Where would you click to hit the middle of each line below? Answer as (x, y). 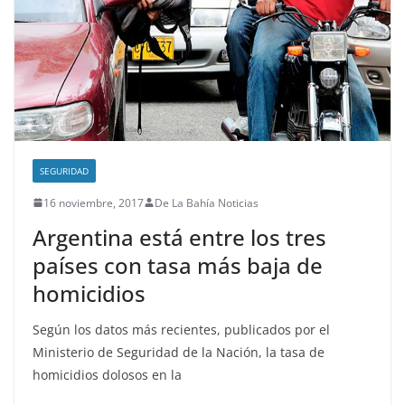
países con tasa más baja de (178, 265)
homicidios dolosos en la (107, 374)
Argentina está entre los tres (179, 237)
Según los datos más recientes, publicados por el (181, 329)
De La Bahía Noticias (207, 202)
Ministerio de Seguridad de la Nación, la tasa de (179, 352)
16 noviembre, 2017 (94, 202)
